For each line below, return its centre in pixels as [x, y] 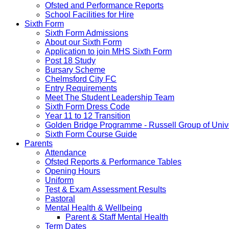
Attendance [66, 152]
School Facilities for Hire [89, 14]
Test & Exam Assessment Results [106, 189]
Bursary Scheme [75, 70]
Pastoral [60, 198]
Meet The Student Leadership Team [110, 97]
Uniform [59, 180]
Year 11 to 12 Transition [88, 116]
